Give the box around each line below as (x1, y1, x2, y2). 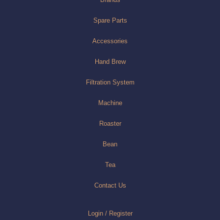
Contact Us (94, 182, 126, 190)
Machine (98, 99, 122, 107)
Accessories (92, 37, 128, 45)
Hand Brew (94, 58, 126, 66)
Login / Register (87, 210, 133, 218)
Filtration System (85, 79, 135, 86)
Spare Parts (93, 17, 127, 25)
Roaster (99, 120, 121, 128)
